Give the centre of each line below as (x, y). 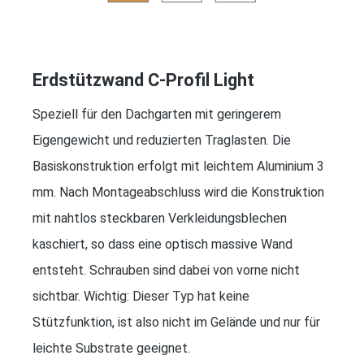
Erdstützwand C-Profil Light (143, 80)
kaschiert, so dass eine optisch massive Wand (162, 244)
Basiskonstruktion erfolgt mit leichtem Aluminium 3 (178, 166)
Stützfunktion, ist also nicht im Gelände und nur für (176, 322)
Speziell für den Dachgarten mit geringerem (157, 114)
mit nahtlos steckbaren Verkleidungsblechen (160, 218)
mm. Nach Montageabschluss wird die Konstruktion (178, 192)
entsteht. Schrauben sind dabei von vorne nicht (166, 270)
